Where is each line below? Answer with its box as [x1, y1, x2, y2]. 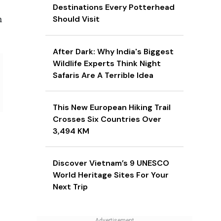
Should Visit [53, 14, 100, 25]
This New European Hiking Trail [53, 102, 171, 113]
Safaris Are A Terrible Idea [53, 70, 153, 81]
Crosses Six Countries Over [53, 114, 161, 125]
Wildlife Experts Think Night [53, 58, 161, 69]
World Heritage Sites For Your [53, 170, 169, 181]
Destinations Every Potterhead [53, 2, 175, 13]
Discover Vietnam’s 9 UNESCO [53, 158, 169, 169]
